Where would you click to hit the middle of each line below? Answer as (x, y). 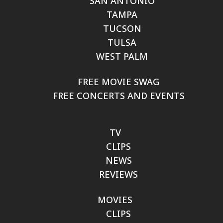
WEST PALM (122, 56)
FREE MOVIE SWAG (118, 82)
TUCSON (122, 28)
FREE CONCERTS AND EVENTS (118, 96)
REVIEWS (118, 174)
